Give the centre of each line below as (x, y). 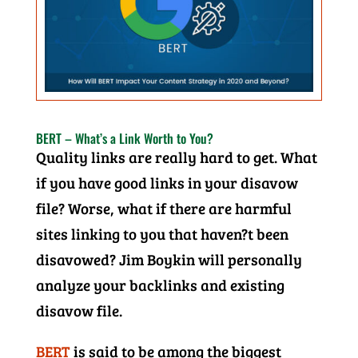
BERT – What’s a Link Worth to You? (124, 139)
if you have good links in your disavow (167, 183)
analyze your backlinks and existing (160, 285)
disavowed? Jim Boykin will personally (169, 260)
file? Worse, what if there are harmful (163, 209)
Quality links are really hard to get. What (176, 157)
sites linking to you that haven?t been (162, 234)
